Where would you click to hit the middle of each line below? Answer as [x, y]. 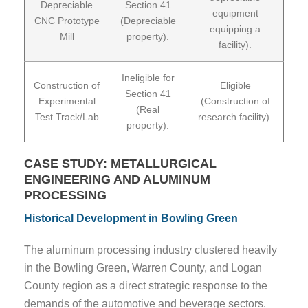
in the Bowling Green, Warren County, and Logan [143, 267]
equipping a [235, 29]
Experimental [67, 101]
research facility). [235, 117]
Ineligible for [148, 77]
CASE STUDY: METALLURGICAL [120, 163]
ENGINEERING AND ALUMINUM [117, 179]
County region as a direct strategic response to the [146, 285]
